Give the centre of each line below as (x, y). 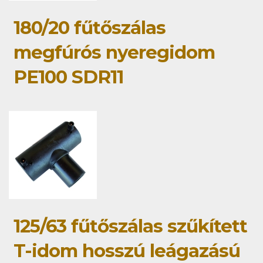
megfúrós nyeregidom (114, 53)
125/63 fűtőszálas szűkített (130, 226)
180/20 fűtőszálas (90, 28)
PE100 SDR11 (68, 77)
